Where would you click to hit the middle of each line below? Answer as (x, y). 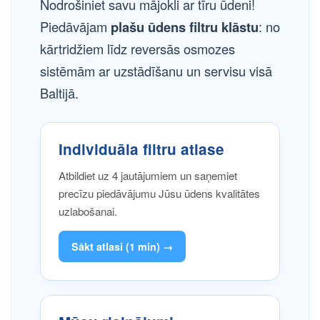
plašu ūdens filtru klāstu (185, 27)
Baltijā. (59, 93)
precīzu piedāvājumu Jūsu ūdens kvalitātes (159, 193)
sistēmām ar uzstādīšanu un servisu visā (156, 71)
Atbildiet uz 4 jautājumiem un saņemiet (148, 175)
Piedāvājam (75, 26)
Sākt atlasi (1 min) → (122, 246)
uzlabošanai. (88, 211)
